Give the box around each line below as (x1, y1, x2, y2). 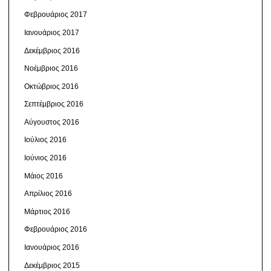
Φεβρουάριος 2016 (24, 225, 87, 234)
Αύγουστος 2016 (24, 117, 79, 126)
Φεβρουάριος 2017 (24, 10, 87, 19)
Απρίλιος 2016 (24, 189, 72, 198)
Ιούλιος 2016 (24, 135, 67, 145)
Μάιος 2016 (24, 171, 63, 180)
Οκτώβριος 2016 (24, 82, 79, 91)
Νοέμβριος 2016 (24, 64, 78, 73)
